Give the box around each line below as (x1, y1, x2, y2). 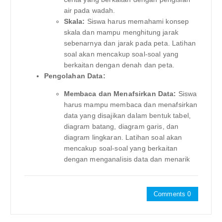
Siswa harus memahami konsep (85, 17, 189, 26)
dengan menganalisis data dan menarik (63, 155, 190, 164)
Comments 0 (154, 190, 191, 198)
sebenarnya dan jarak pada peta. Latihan (63, 39, 196, 48)
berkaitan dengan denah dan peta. (63, 61, 175, 69)
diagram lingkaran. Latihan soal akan (63, 133, 182, 142)
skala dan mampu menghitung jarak (63, 28, 179, 37)
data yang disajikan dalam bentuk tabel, (63, 111, 191, 120)
